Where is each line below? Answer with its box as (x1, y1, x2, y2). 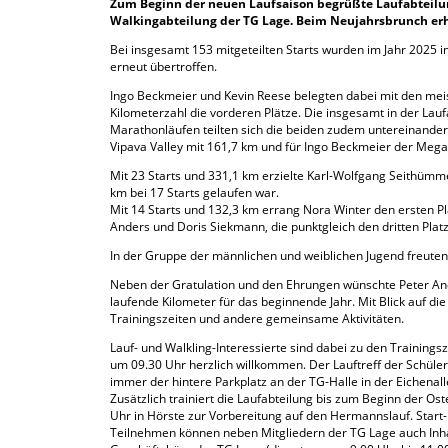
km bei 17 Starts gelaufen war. (110, 184, 279, 201)
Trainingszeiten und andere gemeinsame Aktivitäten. (110, 310, 404, 327)
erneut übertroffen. (110, 58, 217, 75)
